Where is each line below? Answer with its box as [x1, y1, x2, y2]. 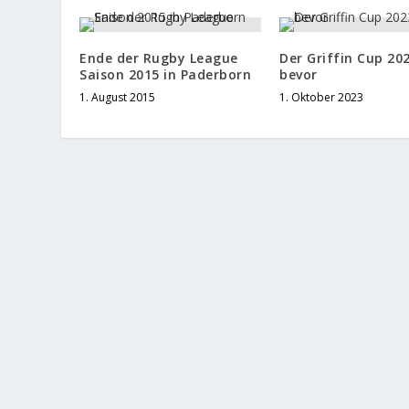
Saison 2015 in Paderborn [79, 66, 252, 84]
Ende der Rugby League [79, 49, 238, 68]
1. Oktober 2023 [279, 89, 363, 106]
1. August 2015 [79, 89, 156, 106]
